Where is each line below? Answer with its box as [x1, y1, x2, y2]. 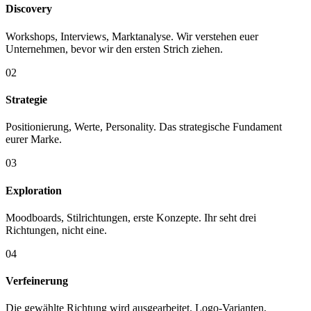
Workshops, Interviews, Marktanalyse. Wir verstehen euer [6, 30, 258, 42]
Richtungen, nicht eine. [6, 224, 107, 236]
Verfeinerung [6, 275, 68, 287]
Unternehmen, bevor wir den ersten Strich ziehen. [6, 42, 223, 55]
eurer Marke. [6, 133, 62, 146]
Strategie [6, 94, 47, 106]
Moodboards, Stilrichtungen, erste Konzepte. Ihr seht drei [6, 211, 256, 224]
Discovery [6, 3, 52, 15]
